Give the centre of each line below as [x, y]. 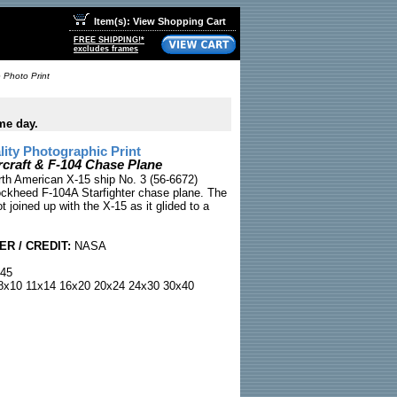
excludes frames [106, 49]
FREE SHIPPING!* [109, 40]
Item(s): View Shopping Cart [160, 21]
